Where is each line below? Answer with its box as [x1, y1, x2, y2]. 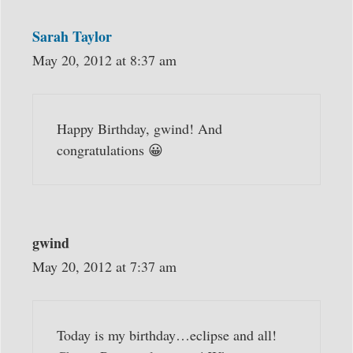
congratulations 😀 [57, 140, 163, 160]
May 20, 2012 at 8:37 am [32, 50, 176, 70]
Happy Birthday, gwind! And [57, 119, 222, 139]
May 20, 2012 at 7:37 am [32, 257, 176, 277]
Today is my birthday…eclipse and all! [57, 325, 277, 345]
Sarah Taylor [32, 26, 112, 47]
